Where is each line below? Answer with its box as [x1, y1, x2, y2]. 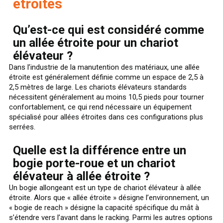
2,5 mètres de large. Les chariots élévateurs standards [9, 82, 187, 92]
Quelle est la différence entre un [13, 143, 186, 157]
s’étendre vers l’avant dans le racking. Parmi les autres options [9, 213, 213, 222]
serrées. [9, 122, 35, 131]
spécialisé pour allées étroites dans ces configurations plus [9, 112, 203, 121]
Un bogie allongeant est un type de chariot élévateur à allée [9, 183, 201, 192]
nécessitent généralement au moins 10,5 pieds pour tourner [9, 92, 204, 102]
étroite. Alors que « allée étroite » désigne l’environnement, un [9, 193, 209, 202]
